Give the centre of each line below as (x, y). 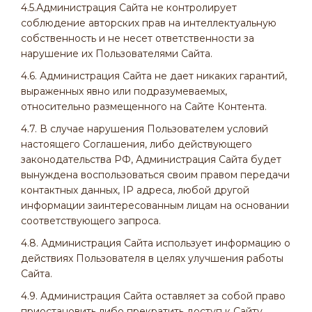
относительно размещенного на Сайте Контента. (144, 107)
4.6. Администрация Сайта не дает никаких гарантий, (154, 76)
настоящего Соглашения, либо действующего (136, 144)
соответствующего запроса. (91, 221)
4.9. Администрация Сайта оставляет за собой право (153, 296)
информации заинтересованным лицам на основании (155, 205)
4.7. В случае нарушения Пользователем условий (145, 129)
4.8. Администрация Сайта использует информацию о (156, 243)
